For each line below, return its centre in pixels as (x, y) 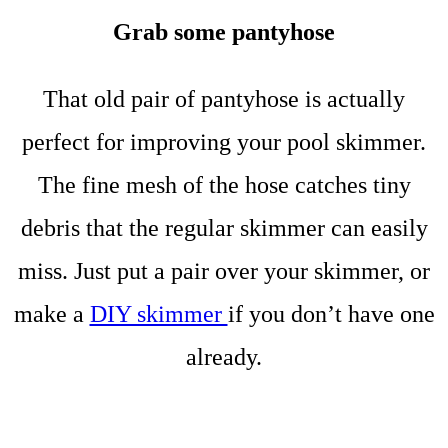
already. (224, 356)
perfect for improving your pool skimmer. (224, 141)
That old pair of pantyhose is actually (224, 98)
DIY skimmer (158, 313)
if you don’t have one (331, 313)
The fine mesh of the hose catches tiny (224, 184)
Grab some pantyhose (224, 31)
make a (51, 313)
